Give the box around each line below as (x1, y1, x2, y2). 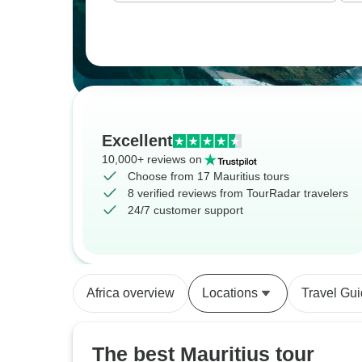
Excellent (102, 132, 173, 149)
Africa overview (86, 286, 175, 300)
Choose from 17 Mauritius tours (128, 170, 289, 183)
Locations (202, 286, 258, 300)
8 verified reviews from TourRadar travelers (128, 187, 348, 200)
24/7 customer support (128, 204, 243, 217)
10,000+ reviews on (102, 153, 202, 166)
